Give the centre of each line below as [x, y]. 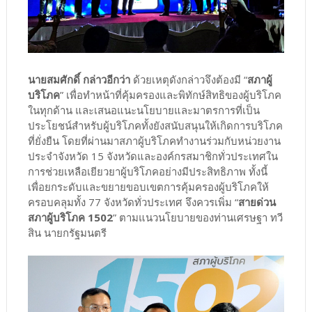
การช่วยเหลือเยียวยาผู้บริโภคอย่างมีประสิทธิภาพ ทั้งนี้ [147, 172]
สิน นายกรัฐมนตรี [67, 233]
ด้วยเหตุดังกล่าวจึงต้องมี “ [188, 80]
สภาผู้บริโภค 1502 [70, 218]
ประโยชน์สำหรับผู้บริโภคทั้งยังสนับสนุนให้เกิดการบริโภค [155, 126]
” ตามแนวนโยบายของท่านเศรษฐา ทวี [197, 218]
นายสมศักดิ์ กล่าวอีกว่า [79, 80]
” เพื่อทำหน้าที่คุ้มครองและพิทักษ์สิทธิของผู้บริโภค [170, 95]
